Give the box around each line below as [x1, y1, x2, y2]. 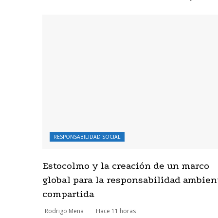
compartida [42, 188, 94, 200]
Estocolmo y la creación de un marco [42, 160, 209, 172]
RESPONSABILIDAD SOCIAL [54, 133, 121, 141]
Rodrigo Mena [45, 207, 84, 216]
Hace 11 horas [96, 207, 136, 216]
